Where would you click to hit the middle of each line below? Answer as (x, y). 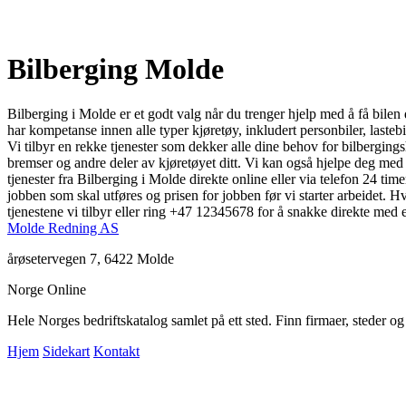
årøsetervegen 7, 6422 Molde (91, 258)
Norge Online (47, 289)
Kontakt (116, 351)
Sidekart (66, 351)
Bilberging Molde (116, 69)
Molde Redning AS (63, 227)
